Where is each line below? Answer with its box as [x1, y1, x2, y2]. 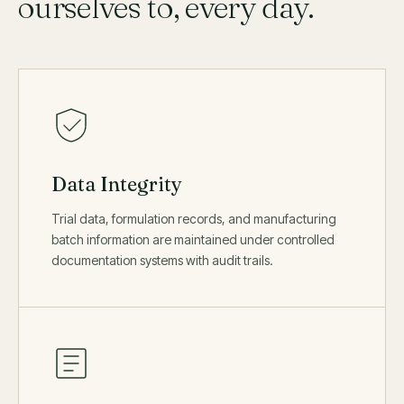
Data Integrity [51, 171, 182, 197]
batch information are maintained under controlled [51, 232, 335, 247]
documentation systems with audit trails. [51, 252, 273, 268]
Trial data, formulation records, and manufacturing [51, 211, 336, 226]
